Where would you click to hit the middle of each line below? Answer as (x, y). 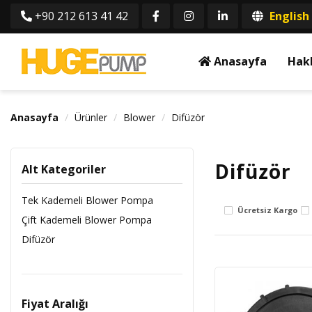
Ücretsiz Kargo (267, 210)
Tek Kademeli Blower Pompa (87, 200)
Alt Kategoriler (64, 169)
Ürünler (91, 117)
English (288, 16)
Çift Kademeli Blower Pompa (87, 220)
